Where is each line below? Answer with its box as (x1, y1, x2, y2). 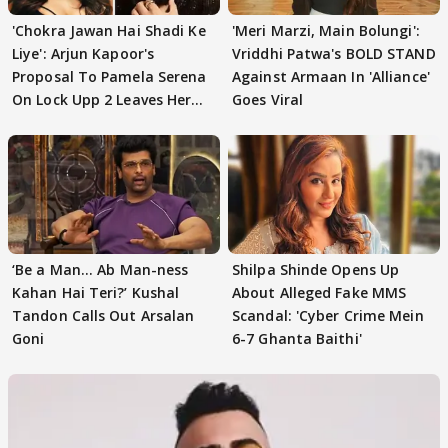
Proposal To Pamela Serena (12, 67, 207, 87)
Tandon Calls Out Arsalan (12, 306, 195, 326)
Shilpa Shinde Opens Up (232, 260, 400, 280)
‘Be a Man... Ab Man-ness (12, 260, 189, 280)
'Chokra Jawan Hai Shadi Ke (12, 21, 206, 41)
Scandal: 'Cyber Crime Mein (232, 306, 424, 326)
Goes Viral (232, 90, 303, 110)
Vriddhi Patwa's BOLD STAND (232, 44, 436, 64)
